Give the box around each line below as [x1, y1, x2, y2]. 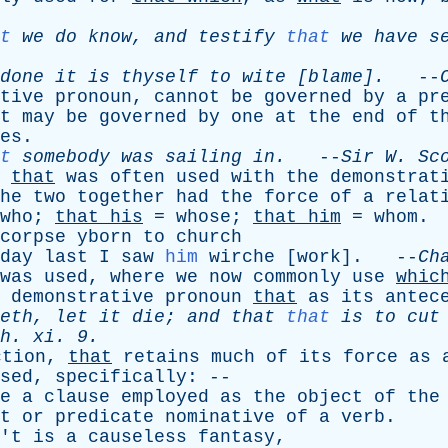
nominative [165, 407, 275, 427]
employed [121, 387, 209, 407]
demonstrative [11, 287, 154, 307]
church [176, 227, 242, 247]
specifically [55, 367, 187, 387]
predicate [55, 407, 154, 427]
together [77, 187, 165, 207]
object [297, 387, 363, 407]
